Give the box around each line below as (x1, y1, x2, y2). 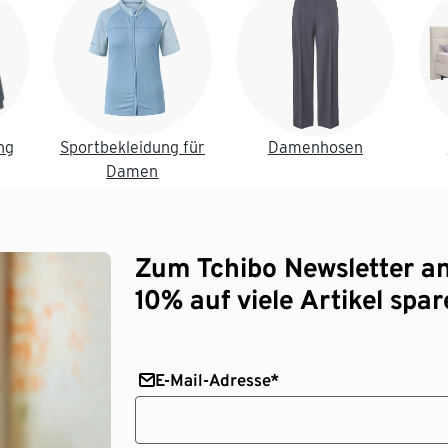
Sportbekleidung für (59, 138, 205, 158)
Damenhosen (267, 138, 363, 158)
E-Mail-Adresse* (155, 370, 279, 391)
